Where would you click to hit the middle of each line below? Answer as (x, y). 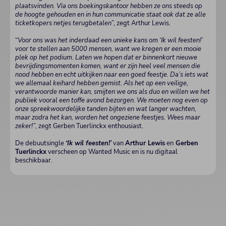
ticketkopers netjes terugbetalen (63, 23)
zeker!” (25, 126)
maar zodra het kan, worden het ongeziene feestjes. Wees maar (108, 118)
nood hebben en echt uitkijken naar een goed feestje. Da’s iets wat (112, 75)
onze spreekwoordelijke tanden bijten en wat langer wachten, (106, 109)
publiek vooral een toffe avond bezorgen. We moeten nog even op (111, 101)
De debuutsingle (40, 144)
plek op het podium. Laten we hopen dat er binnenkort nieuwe (106, 58)
